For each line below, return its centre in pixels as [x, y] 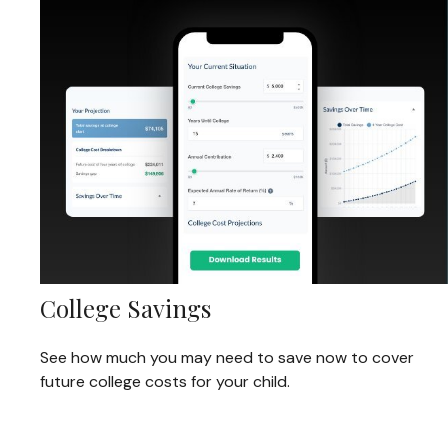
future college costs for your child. [165, 382]
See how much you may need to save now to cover [227, 358]
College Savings [125, 308]
